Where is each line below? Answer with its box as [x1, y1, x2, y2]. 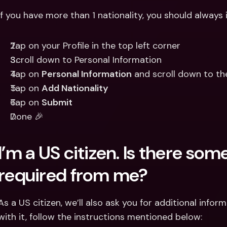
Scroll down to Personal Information [10, 54, 162, 66]
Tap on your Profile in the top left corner [10, 40, 180, 52]
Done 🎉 [10, 110, 44, 123]
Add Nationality [42, 82, 108, 94]
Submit [42, 96, 72, 108]
